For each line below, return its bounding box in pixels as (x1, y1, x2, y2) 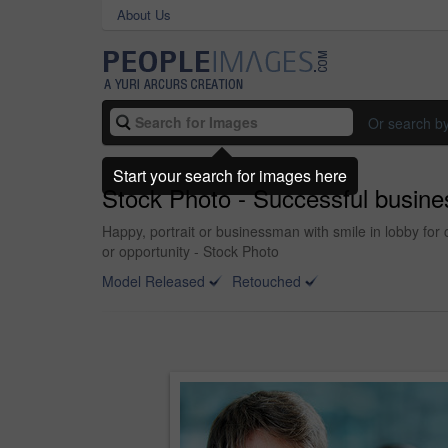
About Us (117, 5, 171, 24)
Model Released (102, 271, 205, 291)
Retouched (232, 271, 301, 291)
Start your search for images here (113, 163, 347, 187)
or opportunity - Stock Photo (102, 241, 279, 261)
